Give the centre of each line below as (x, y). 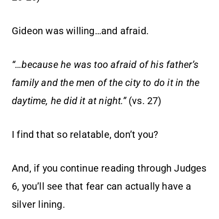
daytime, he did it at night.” (69, 101)
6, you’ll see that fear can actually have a (102, 186)
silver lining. (38, 205)
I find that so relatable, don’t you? (85, 135)
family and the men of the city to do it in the (106, 83)
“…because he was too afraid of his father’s (105, 65)
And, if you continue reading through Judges (109, 168)
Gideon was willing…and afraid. (80, 31)
